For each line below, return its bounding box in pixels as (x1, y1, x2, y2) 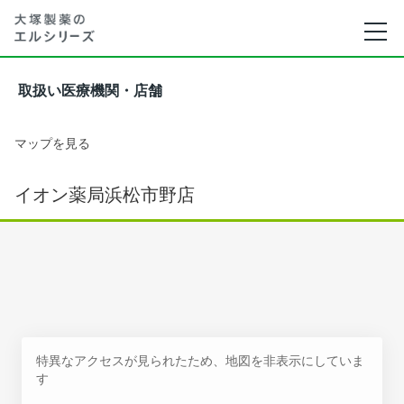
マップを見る (14, 135, 90, 151)
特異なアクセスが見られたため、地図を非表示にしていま (36, 353, 364, 368)
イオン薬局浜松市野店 (14, 184, 195, 206)
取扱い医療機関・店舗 (18, 83, 162, 98)
